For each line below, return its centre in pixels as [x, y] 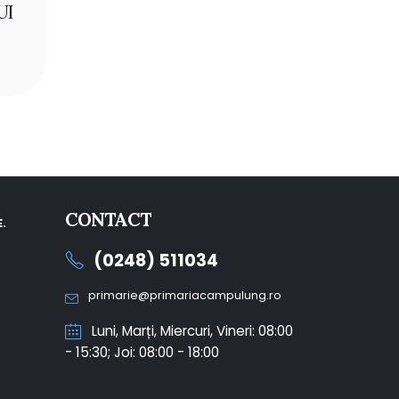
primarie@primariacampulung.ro [185, 295]
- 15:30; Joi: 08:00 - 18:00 [142, 352]
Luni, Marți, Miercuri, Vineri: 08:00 [191, 330]
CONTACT [108, 219]
